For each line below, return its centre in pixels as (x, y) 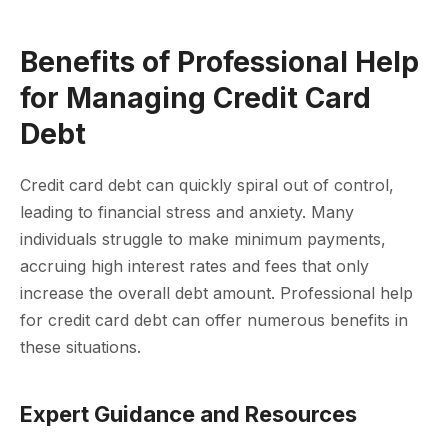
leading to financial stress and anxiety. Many (187, 211)
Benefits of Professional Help (219, 61)
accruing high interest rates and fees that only (194, 265)
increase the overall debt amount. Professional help (216, 292)
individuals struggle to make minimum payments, (203, 238)
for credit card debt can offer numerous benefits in (214, 319)
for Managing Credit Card (195, 97)
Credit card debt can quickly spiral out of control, (207, 184)
